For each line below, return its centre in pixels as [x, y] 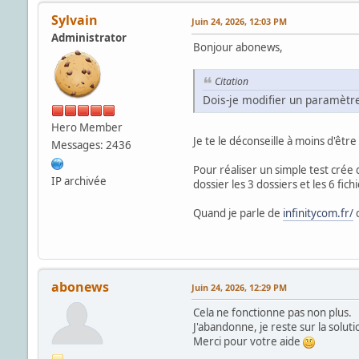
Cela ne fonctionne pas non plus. [272, 312]
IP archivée [79, 181]
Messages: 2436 [91, 145]
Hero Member [87, 127]
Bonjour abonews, [238, 47]
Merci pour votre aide [248, 341]
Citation [231, 81]
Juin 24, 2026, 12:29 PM [239, 287]
